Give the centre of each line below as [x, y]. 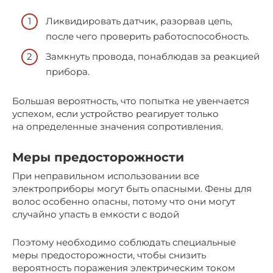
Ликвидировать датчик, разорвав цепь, [139, 21]
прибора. [68, 72]
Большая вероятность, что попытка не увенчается [131, 101]
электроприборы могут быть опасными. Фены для [132, 189]
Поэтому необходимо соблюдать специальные [124, 243]
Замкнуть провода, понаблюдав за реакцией [153, 57]
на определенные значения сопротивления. [118, 127]
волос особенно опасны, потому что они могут [124, 202]
